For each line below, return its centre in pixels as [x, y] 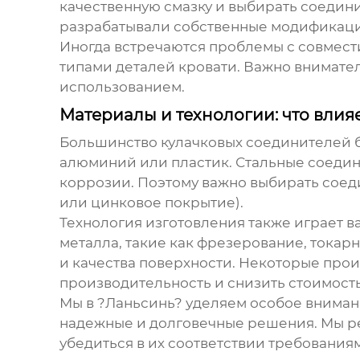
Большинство [110, 142]
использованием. [122, 86]
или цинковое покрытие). [151, 202]
